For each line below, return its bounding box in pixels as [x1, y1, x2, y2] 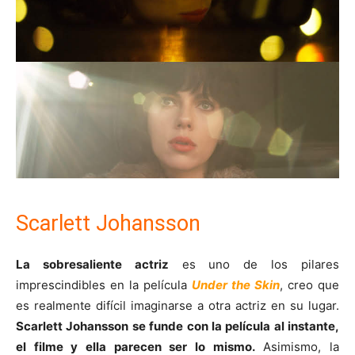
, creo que [280, 277, 339, 292]
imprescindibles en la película [16, 277, 192, 292]
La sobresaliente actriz [16, 256, 169, 272]
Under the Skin [192, 277, 280, 292]
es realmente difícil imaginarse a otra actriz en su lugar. [16, 297, 339, 313]
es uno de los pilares [168, 256, 340, 272]
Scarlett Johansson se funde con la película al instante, [16, 318, 339, 334]
